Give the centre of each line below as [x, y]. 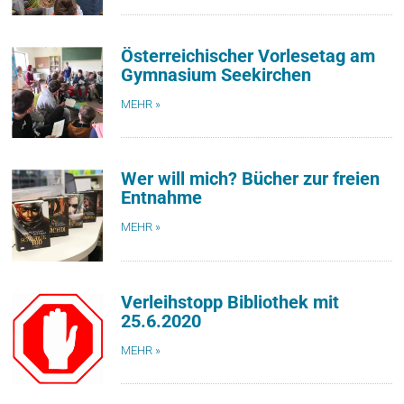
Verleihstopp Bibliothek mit [230, 302]
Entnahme [162, 198]
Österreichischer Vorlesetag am [248, 57]
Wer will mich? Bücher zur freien [251, 179]
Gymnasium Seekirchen [216, 76]
